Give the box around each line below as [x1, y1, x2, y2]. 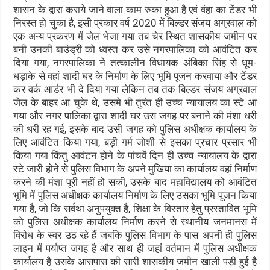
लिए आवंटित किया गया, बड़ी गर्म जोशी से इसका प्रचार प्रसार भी [13, 136, 257, 148]
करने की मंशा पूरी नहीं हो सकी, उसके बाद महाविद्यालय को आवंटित [13, 176, 257, 188]
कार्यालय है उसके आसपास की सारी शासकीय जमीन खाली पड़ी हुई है [13, 256, 257, 268]
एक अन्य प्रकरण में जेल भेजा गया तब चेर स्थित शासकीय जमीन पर [13, 30, 257, 42]
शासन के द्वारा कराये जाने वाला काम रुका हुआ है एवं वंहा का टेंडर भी [13, 4, 257, 16]
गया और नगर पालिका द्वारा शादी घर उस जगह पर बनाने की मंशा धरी [13, 110, 257, 122]
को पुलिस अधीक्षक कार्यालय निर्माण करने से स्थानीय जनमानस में [13, 216, 257, 228]
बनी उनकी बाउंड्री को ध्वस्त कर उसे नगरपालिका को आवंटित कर [13, 43, 257, 55]
